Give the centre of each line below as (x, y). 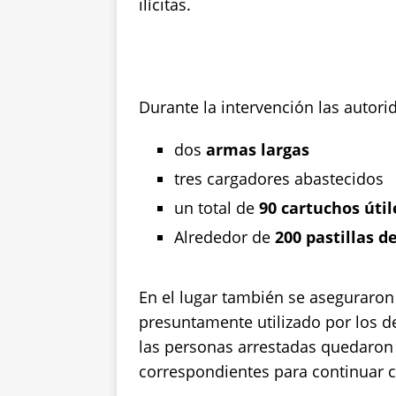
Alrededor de (225, 236)
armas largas (258, 149)
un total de (217, 207)
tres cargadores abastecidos (279, 178)
